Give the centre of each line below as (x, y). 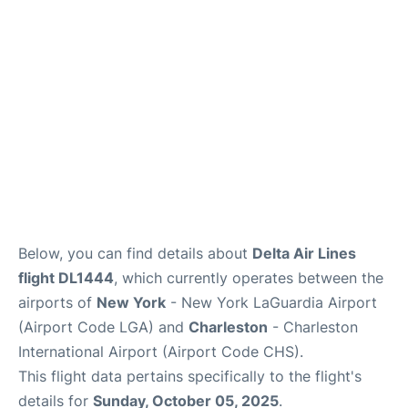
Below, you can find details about (135, 254)
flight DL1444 (66, 278)
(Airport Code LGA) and (103, 327)
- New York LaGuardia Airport (271, 303)
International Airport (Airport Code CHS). (161, 352)
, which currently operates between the (249, 278)
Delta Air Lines (304, 254)
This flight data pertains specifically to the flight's (190, 377)
